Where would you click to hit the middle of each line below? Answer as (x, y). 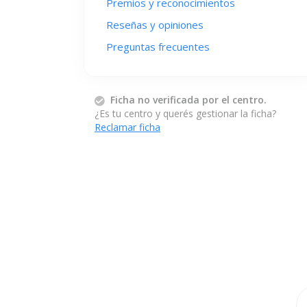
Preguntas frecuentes (158, 47)
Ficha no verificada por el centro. (188, 100)
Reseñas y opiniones (155, 25)
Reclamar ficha (127, 127)
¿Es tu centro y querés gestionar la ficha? (185, 113)
